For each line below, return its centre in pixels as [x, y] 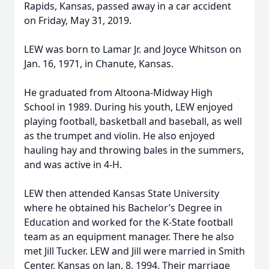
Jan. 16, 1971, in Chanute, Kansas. [99, 64]
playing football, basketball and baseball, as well [133, 121]
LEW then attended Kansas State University [122, 193]
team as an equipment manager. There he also [129, 237]
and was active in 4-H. [73, 165]
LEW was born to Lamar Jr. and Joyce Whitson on [133, 49]
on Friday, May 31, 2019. [78, 20]
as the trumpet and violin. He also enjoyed [119, 136]
